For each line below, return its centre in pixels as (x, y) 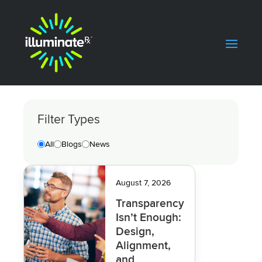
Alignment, (144, 246)
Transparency (150, 204)
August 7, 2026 (144, 183)
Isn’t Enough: (149, 218)
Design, (135, 232)
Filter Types (69, 120)
